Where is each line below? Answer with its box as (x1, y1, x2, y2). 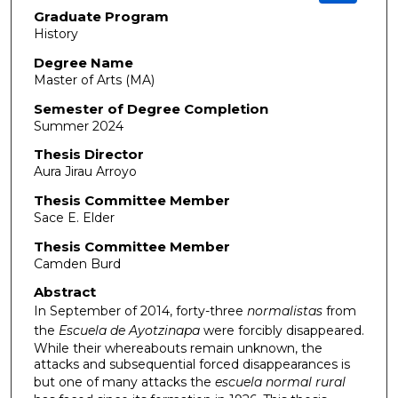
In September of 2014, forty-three (33, 303, 247, 320)
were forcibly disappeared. (199, 322, 364, 339)
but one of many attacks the (33, 374, 215, 391)
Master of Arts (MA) (33, 72, 155, 89)
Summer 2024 (33, 117, 123, 134)
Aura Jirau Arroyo (33, 163, 137, 180)
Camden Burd (33, 255, 121, 272)
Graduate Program (33, 8, 169, 26)
